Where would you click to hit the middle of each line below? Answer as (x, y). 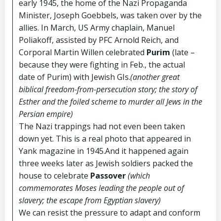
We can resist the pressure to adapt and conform (110, 212)
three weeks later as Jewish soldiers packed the (106, 163)
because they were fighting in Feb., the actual (102, 64)
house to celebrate (55, 175)
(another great (155, 77)
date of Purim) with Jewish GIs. (74, 77)
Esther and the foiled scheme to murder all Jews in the (110, 101)
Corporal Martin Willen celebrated (83, 52)
